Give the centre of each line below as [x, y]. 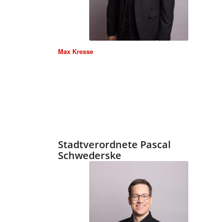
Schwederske [90, 156]
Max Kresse [76, 52]
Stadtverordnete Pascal [115, 145]
